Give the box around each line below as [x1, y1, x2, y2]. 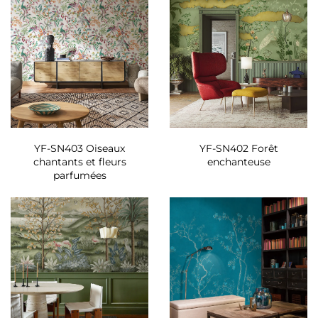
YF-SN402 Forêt [199, 142, 278, 155]
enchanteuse [207, 155, 270, 168]
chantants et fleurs [33, 155, 126, 168]
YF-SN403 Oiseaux [34, 142, 125, 155]
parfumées [53, 169, 106, 182]
